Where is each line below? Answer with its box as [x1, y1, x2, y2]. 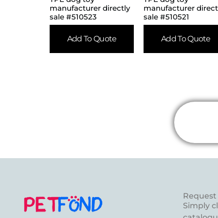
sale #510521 [144, 12, 190, 21]
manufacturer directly [50, 3, 130, 13]
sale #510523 [50, 12, 97, 21]
